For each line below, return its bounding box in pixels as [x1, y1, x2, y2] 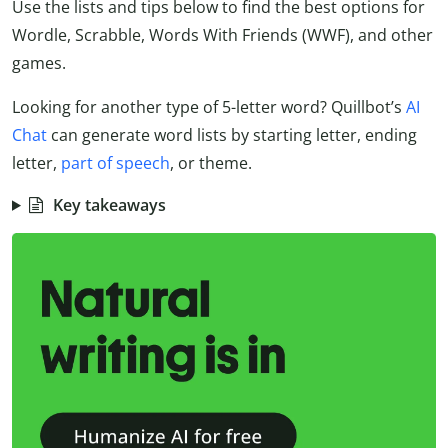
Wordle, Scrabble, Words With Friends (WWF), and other [12, 23, 433, 46]
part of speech [61, 151, 170, 174]
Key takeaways [52, 193, 166, 216]
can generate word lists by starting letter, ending [47, 123, 417, 146]
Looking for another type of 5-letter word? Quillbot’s [12, 95, 406, 118]
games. [12, 51, 66, 74]
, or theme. [170, 151, 252, 174]
